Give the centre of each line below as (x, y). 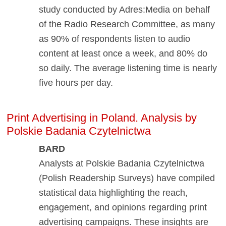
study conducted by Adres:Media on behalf (125, 9)
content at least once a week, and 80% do (123, 53)
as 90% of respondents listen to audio (115, 39)
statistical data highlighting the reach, (114, 192)
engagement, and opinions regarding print (123, 207)
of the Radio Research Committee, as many (127, 24)
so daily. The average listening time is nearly (128, 68)
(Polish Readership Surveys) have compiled (127, 178)
